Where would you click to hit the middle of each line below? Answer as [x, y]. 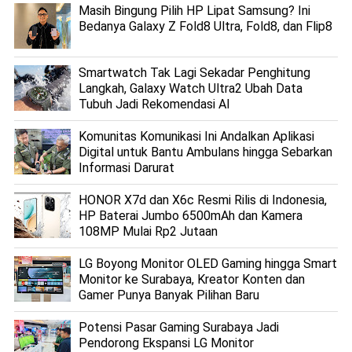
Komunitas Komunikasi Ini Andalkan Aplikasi [196, 136]
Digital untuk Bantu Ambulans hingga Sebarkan [205, 152]
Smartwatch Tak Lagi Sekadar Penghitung [194, 72]
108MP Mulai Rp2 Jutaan [148, 231]
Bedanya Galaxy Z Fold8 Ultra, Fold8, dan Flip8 [205, 26]
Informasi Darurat [126, 167]
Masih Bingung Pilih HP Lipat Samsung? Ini [194, 10]
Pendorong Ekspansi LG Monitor [166, 343]
